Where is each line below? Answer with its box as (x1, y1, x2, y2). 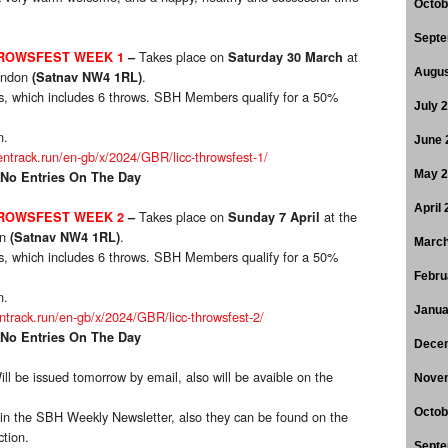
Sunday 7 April (228, 208, 320, 227)
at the (320, 207, 357, 227)
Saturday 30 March (228, 48, 343, 67)
